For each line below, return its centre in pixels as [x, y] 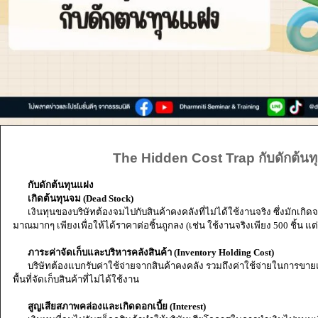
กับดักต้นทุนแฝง [59, 185]
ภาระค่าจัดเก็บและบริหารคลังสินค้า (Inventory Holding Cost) [147, 252]
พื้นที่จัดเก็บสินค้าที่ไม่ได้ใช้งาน [76, 279]
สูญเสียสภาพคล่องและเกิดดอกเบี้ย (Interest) [115, 306]
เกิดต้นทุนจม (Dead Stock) [77, 198]
